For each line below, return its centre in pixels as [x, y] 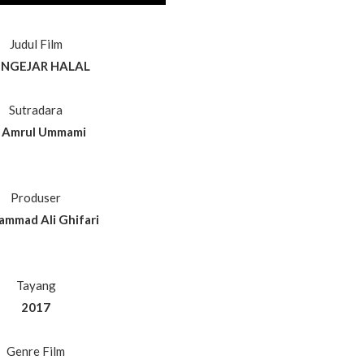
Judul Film [36, 44]
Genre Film [36, 351]
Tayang [36, 286]
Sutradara [36, 110]
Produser [36, 198]
